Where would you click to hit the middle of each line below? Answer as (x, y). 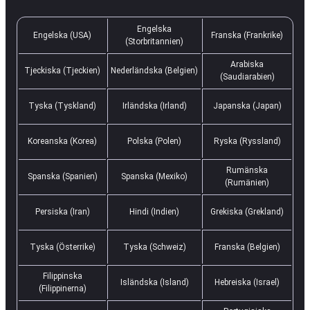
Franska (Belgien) (247, 247)
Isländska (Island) (154, 282)
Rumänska (247, 170)
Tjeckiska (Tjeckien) (62, 70)
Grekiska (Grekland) (247, 211)
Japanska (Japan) (247, 106)
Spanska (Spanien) (62, 176)
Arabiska (247, 64)
